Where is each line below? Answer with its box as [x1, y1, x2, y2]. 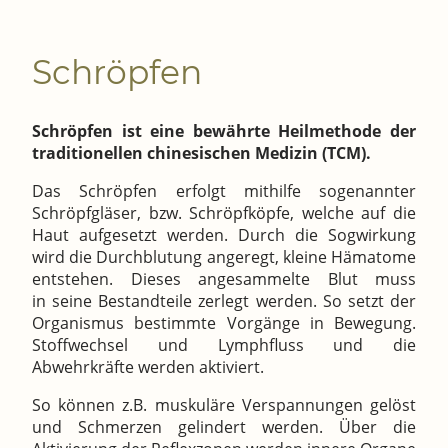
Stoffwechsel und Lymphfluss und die [32, 334, 416, 357]
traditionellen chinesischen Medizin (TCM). [32, 142, 371, 165]
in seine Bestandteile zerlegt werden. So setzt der [32, 290, 416, 313]
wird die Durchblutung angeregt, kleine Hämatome [32, 246, 416, 269]
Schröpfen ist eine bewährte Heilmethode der [32, 120, 416, 143]
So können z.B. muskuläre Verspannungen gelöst [32, 394, 416, 417]
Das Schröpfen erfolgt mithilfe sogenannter [32, 180, 416, 203]
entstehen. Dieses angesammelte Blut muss [32, 268, 416, 291]
